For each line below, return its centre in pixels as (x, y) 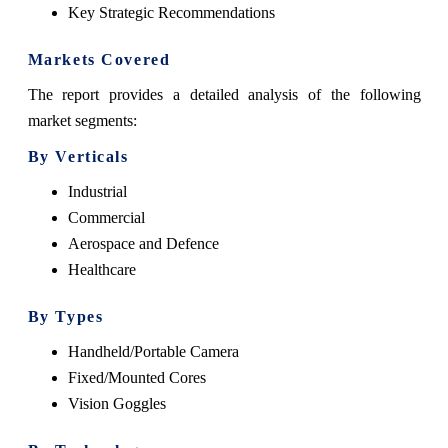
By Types (65, 316)
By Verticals (78, 156)
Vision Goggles (116, 403)
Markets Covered (99, 59)
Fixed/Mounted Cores (136, 377)
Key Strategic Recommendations (171, 12)
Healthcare (101, 269)
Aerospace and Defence (143, 243)
